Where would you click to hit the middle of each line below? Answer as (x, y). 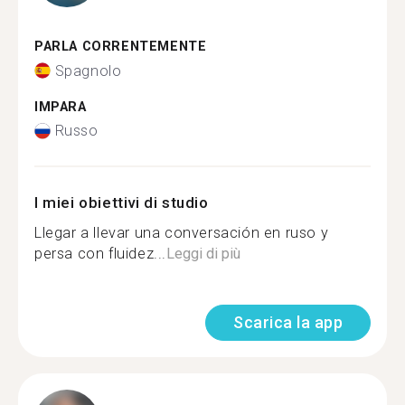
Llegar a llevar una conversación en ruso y (182, 233)
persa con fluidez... (100, 254)
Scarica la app (288, 322)
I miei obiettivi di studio (122, 202)
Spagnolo (88, 71)
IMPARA (61, 107)
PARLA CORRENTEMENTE (121, 47)
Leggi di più (203, 254)
